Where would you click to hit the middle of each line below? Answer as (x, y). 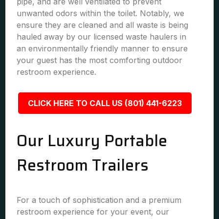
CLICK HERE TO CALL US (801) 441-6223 (105, 103)
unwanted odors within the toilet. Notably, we (101, 13)
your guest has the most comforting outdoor (100, 60)
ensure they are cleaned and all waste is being (103, 25)
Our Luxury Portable (92, 141)
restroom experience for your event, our (93, 212)
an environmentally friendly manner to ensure (102, 48)
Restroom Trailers (83, 165)
